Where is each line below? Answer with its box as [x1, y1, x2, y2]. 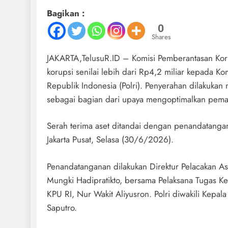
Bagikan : [47, 7, 84, 19]
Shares [152, 32, 170, 42]
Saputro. [47, 201, 77, 214]
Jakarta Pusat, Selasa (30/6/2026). [47, 133, 174, 146]
